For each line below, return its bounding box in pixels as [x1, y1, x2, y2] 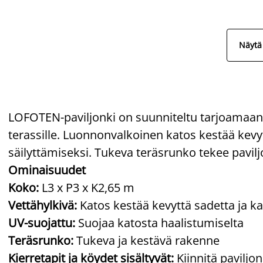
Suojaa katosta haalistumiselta [75, 214, 244, 231]
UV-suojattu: [8, 214, 75, 231]
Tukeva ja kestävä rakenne [73, 232, 220, 248]
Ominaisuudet [8, 161, 86, 178]
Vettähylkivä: [8, 197, 77, 213]
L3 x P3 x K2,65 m [39, 179, 134, 195]
